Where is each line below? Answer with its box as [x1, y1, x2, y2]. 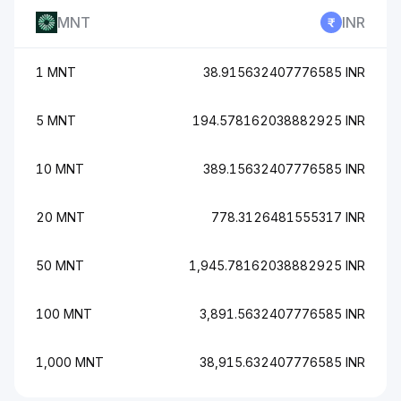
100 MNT [36, 306, 92, 321]
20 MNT [36, 209, 85, 225]
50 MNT [36, 258, 84, 273]
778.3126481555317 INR [211, 209, 365, 225]
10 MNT [36, 161, 84, 176]
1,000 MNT [36, 354, 104, 370]
